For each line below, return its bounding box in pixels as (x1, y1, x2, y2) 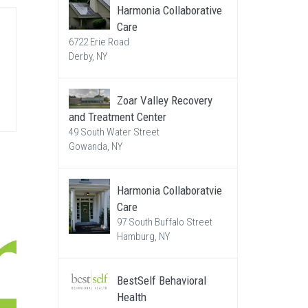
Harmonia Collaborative (116, 3, 222, 17)
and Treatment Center (68, 110, 166, 124)
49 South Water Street (68, 126, 159, 138)
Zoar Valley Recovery (116, 93, 212, 107)
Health (116, 290, 146, 304)
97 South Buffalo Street (116, 216, 212, 228)
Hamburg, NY (116, 230, 170, 243)
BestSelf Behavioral (116, 274, 206, 287)
